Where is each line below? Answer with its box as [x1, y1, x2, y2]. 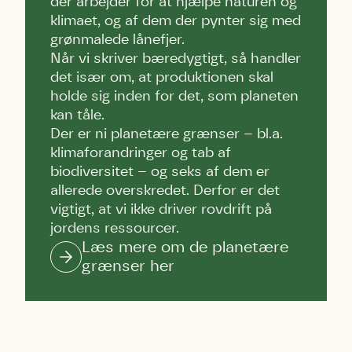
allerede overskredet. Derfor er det [50, 184, 280, 198]
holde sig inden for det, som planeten [50, 90, 299, 104]
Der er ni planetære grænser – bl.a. [50, 127, 283, 141]
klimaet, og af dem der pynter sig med [50, 14, 301, 28]
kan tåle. [50, 108, 104, 123]
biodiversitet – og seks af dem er [50, 165, 269, 179]
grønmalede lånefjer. [50, 33, 185, 47]
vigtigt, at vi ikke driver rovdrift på [50, 203, 272, 217]
